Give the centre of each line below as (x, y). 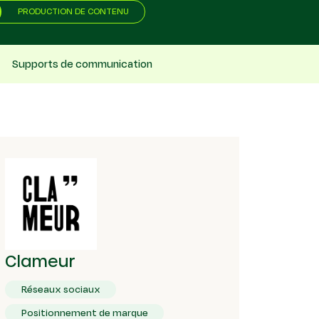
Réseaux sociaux (61, 289)
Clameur (40, 260)
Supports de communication (82, 64)
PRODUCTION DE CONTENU (73, 11)
